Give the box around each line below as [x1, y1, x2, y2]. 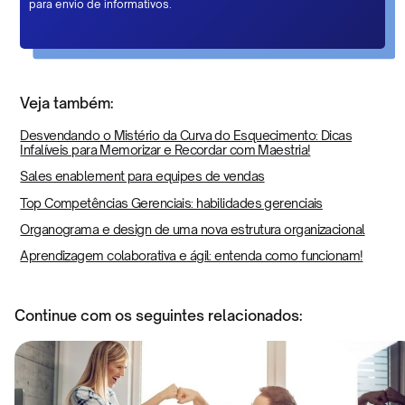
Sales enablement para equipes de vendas [20, 168, 265, 184]
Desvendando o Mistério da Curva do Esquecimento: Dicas [20, 127, 353, 144]
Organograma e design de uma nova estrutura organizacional [20, 221, 365, 237]
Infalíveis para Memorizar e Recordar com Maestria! [20, 142, 311, 158]
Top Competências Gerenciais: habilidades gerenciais [20, 194, 323, 211]
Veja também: [20, 94, 115, 113]
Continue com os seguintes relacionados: [14, 306, 303, 325]
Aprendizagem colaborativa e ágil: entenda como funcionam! [20, 247, 363, 263]
